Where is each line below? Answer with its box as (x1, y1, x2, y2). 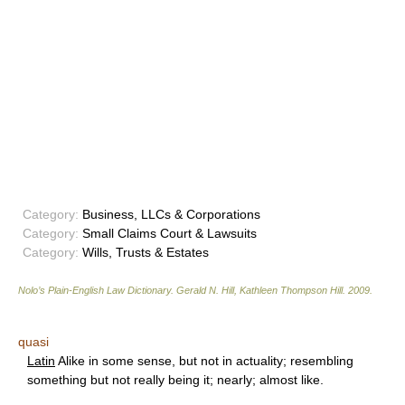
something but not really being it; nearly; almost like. (27, 372, 324, 388)
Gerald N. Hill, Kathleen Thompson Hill (176, 285, 343, 297)
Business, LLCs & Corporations (79, 207, 260, 222)
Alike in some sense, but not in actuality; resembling (55, 353, 353, 369)
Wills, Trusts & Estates (79, 245, 209, 260)
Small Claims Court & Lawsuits (79, 226, 257, 241)
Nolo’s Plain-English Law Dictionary (18, 285, 171, 297)
